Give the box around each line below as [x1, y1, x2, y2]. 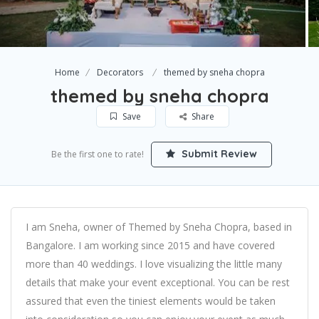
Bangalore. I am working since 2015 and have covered [26, 239, 275, 252]
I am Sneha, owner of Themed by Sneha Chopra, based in [26, 220, 292, 234]
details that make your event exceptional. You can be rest [26, 276, 290, 289]
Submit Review [178, 147, 257, 160]
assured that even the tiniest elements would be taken [26, 294, 276, 308]
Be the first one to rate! [51, 148, 144, 160]
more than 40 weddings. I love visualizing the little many [26, 257, 282, 271]
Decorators [96, 66, 143, 78]
